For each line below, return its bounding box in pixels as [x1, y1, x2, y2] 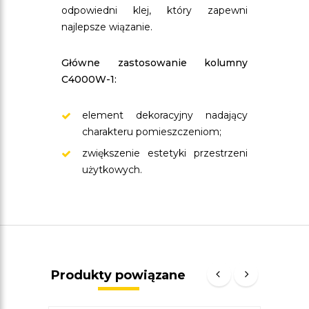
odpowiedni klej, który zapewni [61, 4, 248, 17]
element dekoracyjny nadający [82, 109, 248, 121]
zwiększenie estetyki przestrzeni [82, 147, 248, 159]
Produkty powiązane [51, 268, 186, 283]
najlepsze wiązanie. [61, 21, 152, 33]
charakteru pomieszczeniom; [82, 126, 221, 138]
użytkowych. [82, 163, 142, 176]
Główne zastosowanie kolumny [61, 57, 248, 69]
